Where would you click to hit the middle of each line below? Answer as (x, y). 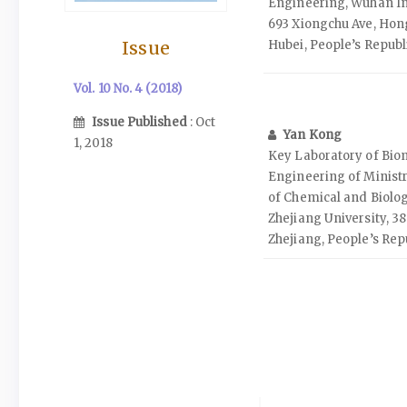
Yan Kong (313, 135)
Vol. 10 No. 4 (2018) (128, 89)
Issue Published (141, 122)
